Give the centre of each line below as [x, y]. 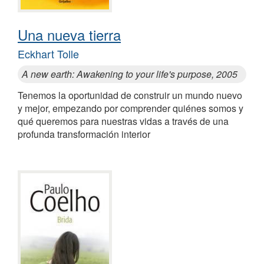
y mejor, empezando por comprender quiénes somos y [131, 108]
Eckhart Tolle [48, 53]
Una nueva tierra [69, 34]
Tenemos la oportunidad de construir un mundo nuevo [130, 95]
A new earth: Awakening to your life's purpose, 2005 [130, 74]
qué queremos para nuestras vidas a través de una [123, 121]
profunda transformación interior [84, 134]
